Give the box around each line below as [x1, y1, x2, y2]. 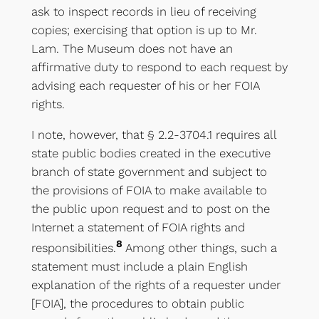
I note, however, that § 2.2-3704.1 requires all [31, 127, 276, 142]
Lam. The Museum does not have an [31, 41, 233, 56]
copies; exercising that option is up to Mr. [31, 23, 257, 38]
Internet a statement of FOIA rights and [31, 219, 245, 234]
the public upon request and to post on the [31, 201, 270, 216]
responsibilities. [31, 240, 116, 255]
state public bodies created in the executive [31, 145, 271, 160]
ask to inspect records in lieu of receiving [31, 4, 256, 19]
